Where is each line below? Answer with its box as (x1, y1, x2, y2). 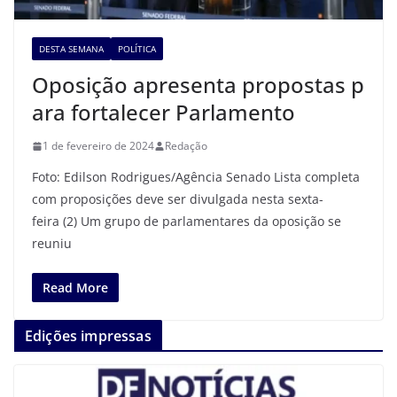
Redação (165, 138, 207, 154)
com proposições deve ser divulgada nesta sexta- (32, 191, 323, 208)
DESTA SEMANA (39, 43, 104, 56)
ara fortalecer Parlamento (32, 97, 295, 128)
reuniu (32, 235, 72, 253)
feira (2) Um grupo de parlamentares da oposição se (32, 213, 341, 230)
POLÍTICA (118, 43, 156, 56)
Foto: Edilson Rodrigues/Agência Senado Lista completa (32, 168, 360, 186)
